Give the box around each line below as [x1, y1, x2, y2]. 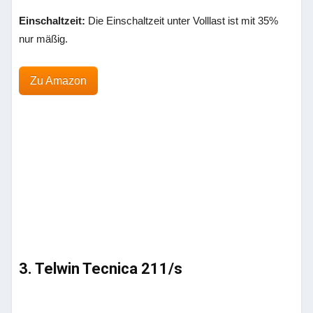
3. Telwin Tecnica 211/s [19, 260, 183, 277]
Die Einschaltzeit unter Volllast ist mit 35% [85, 15, 279, 27]
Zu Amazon [30, 75, 87, 87]
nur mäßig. [19, 33, 68, 45]
